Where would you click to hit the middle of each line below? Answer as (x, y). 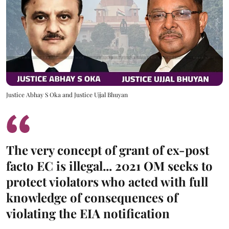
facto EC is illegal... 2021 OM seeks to (109, 166)
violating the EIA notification (88, 213)
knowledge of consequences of (92, 198)
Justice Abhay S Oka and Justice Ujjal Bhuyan (67, 95)
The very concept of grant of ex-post (108, 150)
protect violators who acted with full (107, 182)
